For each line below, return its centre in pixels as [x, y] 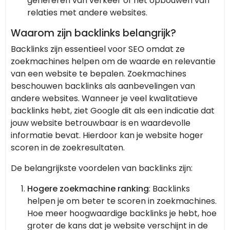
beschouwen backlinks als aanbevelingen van [103, 86]
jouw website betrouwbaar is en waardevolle [101, 123]
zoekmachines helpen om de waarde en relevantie [113, 62]
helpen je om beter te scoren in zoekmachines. [122, 201]
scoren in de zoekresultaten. [68, 148]
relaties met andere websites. [87, 13]
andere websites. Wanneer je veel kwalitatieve [104, 99]
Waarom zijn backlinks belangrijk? [93, 33]
